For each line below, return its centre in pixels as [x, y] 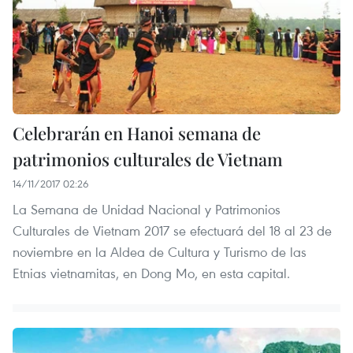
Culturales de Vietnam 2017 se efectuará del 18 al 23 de [172, 230]
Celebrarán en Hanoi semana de [137, 133]
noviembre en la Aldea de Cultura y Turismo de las [160, 251]
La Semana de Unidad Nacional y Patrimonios [147, 209]
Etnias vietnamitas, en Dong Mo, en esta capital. [151, 273]
